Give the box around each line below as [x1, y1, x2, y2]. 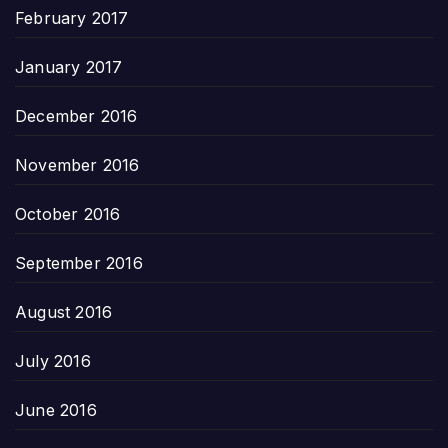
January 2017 [15, 56, 123, 77]
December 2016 [15, 105, 138, 126]
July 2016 [15, 350, 91, 371]
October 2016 [15, 203, 121, 224]
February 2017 [15, 7, 129, 28]
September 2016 [15, 252, 143, 273]
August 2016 [15, 301, 113, 322]
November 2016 [15, 154, 140, 175]
